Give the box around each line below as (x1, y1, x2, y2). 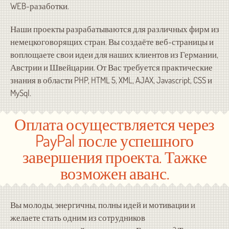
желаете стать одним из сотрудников (10, 212, 145, 223)
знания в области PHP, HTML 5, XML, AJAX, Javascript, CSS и (10, 75, 212, 86)
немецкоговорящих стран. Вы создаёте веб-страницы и (10, 36, 214, 48)
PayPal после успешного (35, 130, 194, 151)
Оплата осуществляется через (14, 113, 215, 135)
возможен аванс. (60, 163, 169, 184)
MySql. (10, 87, 31, 99)
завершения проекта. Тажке (22, 146, 207, 168)
